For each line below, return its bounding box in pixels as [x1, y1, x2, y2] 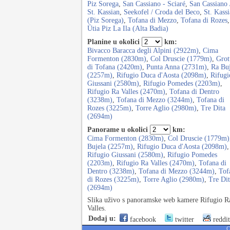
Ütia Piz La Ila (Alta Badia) [87, 25, 168, 32]
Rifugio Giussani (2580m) [87, 151, 163, 159]
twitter [173, 216, 194, 223]
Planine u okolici [87, 38, 140, 46]
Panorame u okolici [87, 126, 148, 133]
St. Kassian [87, 8, 120, 16]
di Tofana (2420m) [87, 63, 142, 71]
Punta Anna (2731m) [146, 63, 207, 71]
